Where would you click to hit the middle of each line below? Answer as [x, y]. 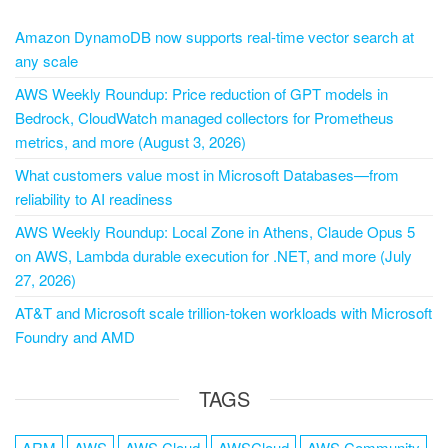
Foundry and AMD [75, 336]
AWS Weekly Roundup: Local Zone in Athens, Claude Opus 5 [215, 231]
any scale [46, 60]
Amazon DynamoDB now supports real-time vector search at [214, 36]
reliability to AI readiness [94, 198]
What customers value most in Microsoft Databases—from [207, 174]
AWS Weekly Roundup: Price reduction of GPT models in [201, 93]
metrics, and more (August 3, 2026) [130, 141]
